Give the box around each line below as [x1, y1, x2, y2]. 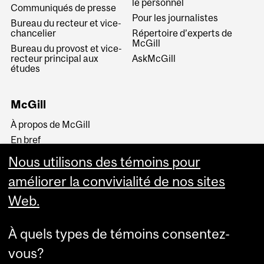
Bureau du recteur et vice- [11, 17, 122, 28]
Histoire [11, 149, 45, 160]
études [11, 62, 41, 74]
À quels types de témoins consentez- [8, 225, 230, 242]
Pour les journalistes [131, 12, 218, 23]
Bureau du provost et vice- [11, 42, 123, 54]
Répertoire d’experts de [131, 27, 232, 38]
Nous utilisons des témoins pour [8, 154, 200, 170]
